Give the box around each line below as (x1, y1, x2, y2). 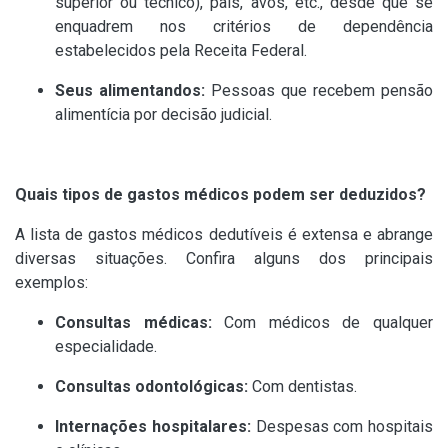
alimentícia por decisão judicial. (55, 105, 272, 125)
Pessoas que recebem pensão (205, 81, 433, 101)
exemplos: (15, 273, 88, 293)
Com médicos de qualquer (211, 313, 434, 333)
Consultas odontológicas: (55, 377, 248, 397)
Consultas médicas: (55, 313, 212, 333)
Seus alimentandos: (55, 81, 205, 101)
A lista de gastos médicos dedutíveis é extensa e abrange (15, 225, 433, 245)
